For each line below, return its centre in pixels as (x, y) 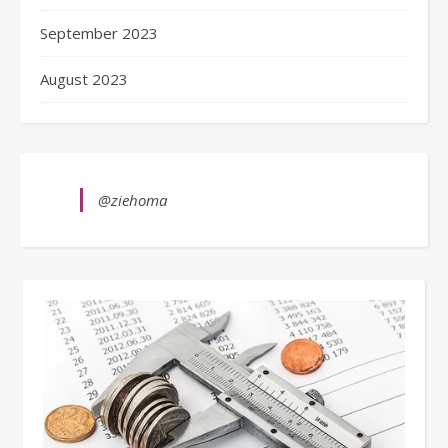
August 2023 (84, 79)
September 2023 (99, 33)
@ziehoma (132, 200)
